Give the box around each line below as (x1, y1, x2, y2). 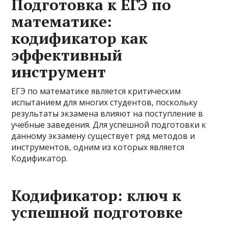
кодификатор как (11, 28, 148, 48)
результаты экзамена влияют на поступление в (11, 108, 204, 119)
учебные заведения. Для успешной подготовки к (11, 119, 207, 130)
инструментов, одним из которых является (11, 141, 185, 153)
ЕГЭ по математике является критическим (11, 85, 181, 97)
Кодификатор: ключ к (11, 185, 182, 206)
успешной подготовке (11, 202, 183, 222)
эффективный (11, 45, 123, 65)
